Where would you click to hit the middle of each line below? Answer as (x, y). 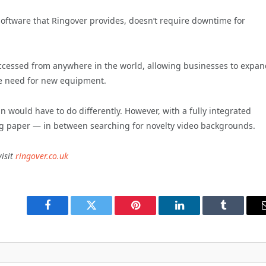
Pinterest (153, 214)
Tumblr (238, 214)
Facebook (67, 214)
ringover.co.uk (42, 156)
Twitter (106, 214)
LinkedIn (198, 214)
